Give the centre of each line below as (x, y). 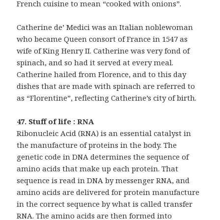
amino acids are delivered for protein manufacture (108, 192)
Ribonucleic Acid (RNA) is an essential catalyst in (104, 133)
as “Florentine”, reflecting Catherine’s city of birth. (107, 97)
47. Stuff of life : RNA (55, 121)
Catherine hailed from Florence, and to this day (102, 74)
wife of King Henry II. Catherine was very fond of (103, 50)
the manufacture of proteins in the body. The (97, 145)
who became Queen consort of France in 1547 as (102, 39)
